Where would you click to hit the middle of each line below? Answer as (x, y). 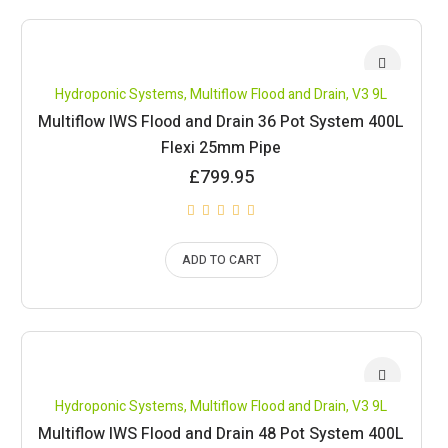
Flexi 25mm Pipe (221, 148)
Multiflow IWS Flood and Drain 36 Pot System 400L (221, 122)
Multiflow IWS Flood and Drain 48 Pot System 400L (221, 434)
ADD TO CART (221, 260)
